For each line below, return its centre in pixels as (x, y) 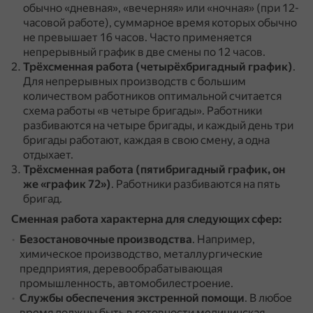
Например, (226, 239)
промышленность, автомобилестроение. (126, 283)
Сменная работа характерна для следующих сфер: (146, 219)
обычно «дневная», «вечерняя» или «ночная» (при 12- (161, 8)
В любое (271, 298)
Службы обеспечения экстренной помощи (132, 298)
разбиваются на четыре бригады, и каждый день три (158, 125)
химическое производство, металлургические (141, 254)
